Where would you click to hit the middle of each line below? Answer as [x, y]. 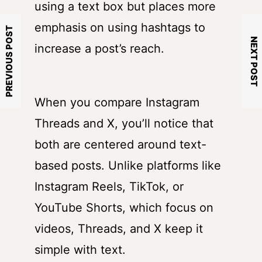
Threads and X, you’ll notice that [124, 124]
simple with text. [80, 250]
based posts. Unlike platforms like [128, 166]
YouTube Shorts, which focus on [124, 208]
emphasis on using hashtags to [120, 28]
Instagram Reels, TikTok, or [109, 187]
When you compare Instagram [117, 103]
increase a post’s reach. [99, 49]
